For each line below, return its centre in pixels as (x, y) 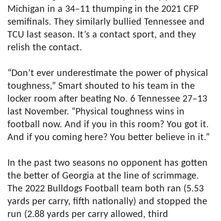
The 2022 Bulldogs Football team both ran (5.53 (106, 189)
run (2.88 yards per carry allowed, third (88, 215)
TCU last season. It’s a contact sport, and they (102, 35)
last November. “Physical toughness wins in (96, 112)
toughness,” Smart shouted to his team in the (101, 87)
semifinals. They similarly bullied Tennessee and (106, 22)
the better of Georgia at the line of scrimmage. (103, 176)
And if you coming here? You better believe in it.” (109, 138)
